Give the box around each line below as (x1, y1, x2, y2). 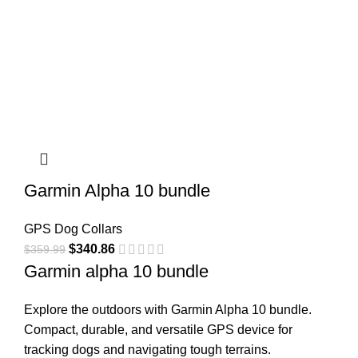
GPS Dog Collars (24, 221, 122, 236)
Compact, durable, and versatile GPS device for (24, 323, 292, 337)
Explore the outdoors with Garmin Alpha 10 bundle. (24, 303, 312, 317)
